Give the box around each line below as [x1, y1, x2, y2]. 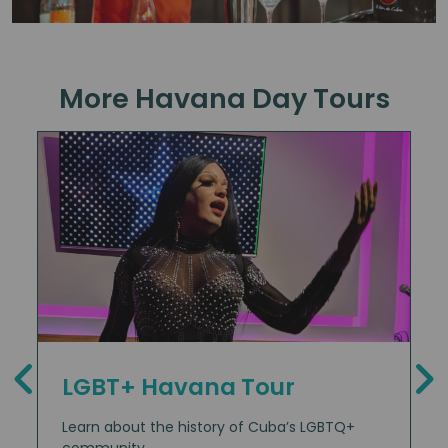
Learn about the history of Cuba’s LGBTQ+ [62, 416, 355, 437]
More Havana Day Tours [58, 80, 390, 118]
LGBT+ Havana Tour [62, 370, 295, 403]
